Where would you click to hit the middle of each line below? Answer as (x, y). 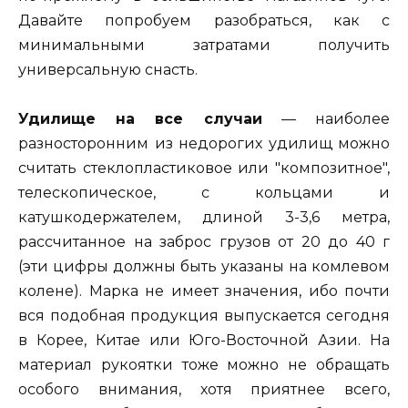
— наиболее (326, 119)
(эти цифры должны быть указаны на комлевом (204, 267)
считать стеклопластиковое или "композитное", (204, 168)
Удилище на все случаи (140, 119)
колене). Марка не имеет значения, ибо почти (204, 291)
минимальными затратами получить (204, 46)
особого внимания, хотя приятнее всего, (204, 390)
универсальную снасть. (108, 70)
